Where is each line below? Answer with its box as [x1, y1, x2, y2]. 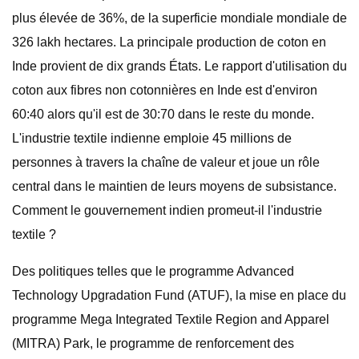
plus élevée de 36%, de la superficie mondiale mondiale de [12, 11, 347, 25]
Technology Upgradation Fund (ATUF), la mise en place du [12, 288, 346, 302]
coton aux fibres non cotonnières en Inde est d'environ [12, 83, 317, 97]
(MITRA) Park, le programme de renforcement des [12, 337, 294, 350]
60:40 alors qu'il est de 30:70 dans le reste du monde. [12, 107, 314, 121]
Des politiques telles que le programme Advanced [12, 264, 294, 278]
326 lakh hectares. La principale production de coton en [12, 35, 326, 49]
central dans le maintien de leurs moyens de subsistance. [12, 179, 337, 193]
